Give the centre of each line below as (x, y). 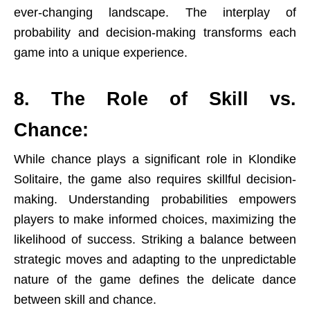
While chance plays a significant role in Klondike (155, 159)
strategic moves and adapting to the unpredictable (155, 259)
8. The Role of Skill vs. (155, 99)
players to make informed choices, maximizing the (155, 219)
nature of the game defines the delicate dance (155, 280)
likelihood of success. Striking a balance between (155, 239)
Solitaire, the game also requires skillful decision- (155, 179)
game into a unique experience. (101, 53)
